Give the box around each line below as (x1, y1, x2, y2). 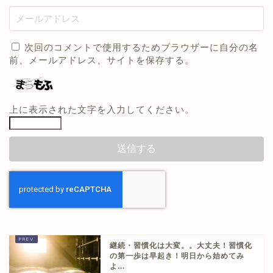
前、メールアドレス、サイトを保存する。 (9, 55, 194, 66)
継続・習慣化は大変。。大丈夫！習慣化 (110, 241, 252, 250)
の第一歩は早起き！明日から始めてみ (110, 252, 244, 261)
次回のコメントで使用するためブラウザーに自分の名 (24, 42, 258, 53)
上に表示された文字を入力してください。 (9, 104, 194, 115)
